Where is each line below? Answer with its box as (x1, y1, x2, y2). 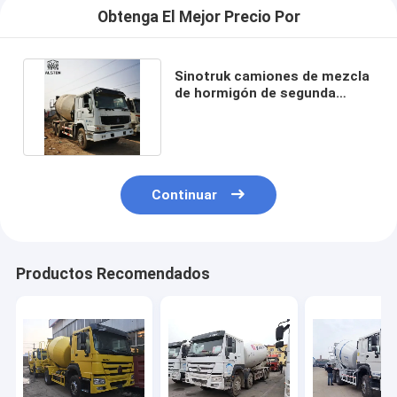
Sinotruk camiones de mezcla (174, 67, 370, 84)
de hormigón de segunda (174, 84, 336, 101)
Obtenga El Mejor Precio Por (97, 8, 300, 27)
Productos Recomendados (15, 265, 210, 284)
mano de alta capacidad (174, 101, 331, 118)
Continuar (152, 187, 218, 204)
